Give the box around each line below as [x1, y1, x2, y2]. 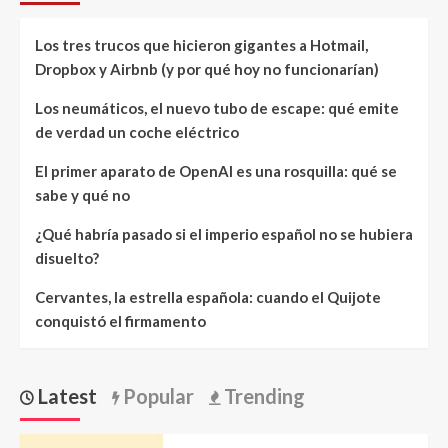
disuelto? [35, 249, 99, 268]
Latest [34, 384, 97, 409]
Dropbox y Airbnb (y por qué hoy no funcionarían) [35, 60, 379, 79]
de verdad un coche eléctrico [35, 123, 239, 142]
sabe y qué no [35, 186, 130, 205]
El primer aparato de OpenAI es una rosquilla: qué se [35, 162, 397, 181]
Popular [119, 384, 194, 409]
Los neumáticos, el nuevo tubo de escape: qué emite [35, 99, 399, 118]
